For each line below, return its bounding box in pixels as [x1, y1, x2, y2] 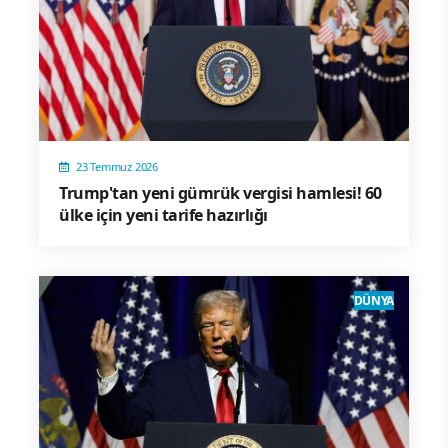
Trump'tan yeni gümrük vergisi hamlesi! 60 [59, 182, 382, 205]
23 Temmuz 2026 [75, 159, 159, 175]
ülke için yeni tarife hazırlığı [59, 204, 268, 227]
